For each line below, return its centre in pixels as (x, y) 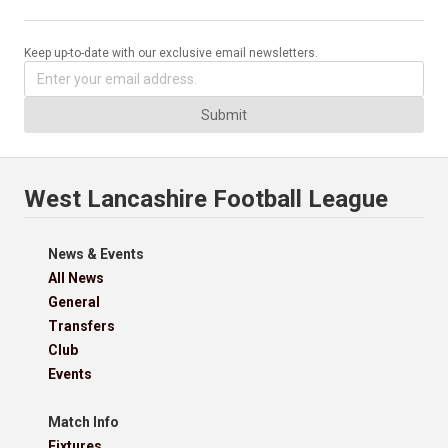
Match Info (83, 422)
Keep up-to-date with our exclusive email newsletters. (171, 53)
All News (76, 278)
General (74, 302)
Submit (224, 115)
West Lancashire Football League (206, 199)
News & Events (96, 254)
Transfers (81, 326)
